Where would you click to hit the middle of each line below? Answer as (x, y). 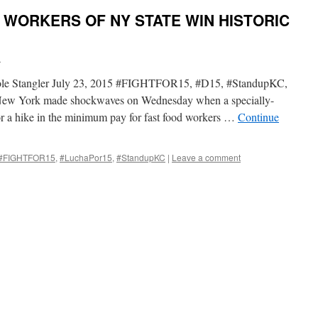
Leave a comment (206, 157)
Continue (258, 117)
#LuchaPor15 (86, 157)
